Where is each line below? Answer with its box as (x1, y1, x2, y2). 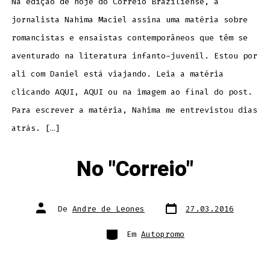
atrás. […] (11, 123, 60, 134)
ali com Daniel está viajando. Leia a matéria (11, 69, 224, 80)
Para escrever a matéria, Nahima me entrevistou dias (11, 105, 257, 116)
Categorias (104, 224, 152, 234)
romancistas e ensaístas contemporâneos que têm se (11, 33, 248, 43)
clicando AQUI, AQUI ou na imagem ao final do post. (11, 87, 253, 98)
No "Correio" (76, 153, 194, 185)
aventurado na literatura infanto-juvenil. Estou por (11, 51, 257, 61)
